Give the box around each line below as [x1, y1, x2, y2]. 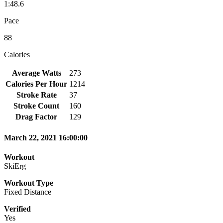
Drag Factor [15, 112, 57, 121]
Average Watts [11, 68, 61, 77]
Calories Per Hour [5, 79, 67, 88]
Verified [4, 205, 31, 214]
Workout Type [4, 179, 53, 188]
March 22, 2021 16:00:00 [4, 133, 88, 142]
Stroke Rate [16, 90, 57, 99]
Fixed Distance [4, 188, 51, 197]
